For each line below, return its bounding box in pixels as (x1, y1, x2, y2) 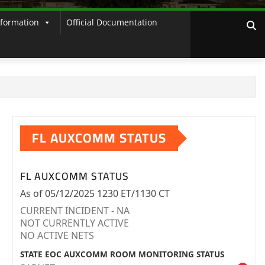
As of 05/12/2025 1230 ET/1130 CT (20, 186, 170, 200)
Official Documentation (66, 17, 157, 28)
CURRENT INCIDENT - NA (20, 203, 130, 217)
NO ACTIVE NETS (20, 228, 94, 242)
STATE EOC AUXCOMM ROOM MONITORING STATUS (20, 248, 224, 260)
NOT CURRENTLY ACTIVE (20, 216, 129, 230)
